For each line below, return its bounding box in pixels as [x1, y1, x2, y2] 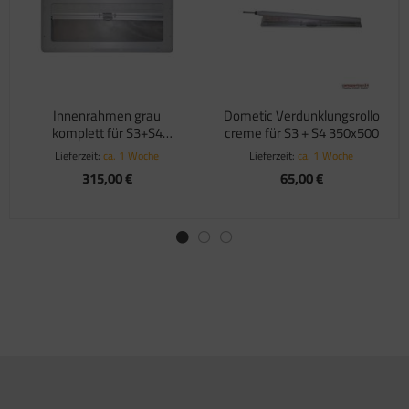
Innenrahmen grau [53, 105, 161, 127]
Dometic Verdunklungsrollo [223, 105, 380, 127]
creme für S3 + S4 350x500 [224, 122, 379, 144]
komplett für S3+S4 [51, 122, 163, 144]
